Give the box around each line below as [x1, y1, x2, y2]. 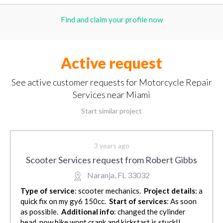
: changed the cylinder [114, 207, 186, 217]
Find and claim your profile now [60, 15, 163, 24]
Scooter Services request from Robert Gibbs [26, 154, 197, 166]
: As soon [167, 197, 197, 206]
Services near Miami [73, 89, 150, 101]
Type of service [20, 186, 75, 196]
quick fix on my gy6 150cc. [20, 197, 109, 206]
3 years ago [94, 141, 129, 150]
